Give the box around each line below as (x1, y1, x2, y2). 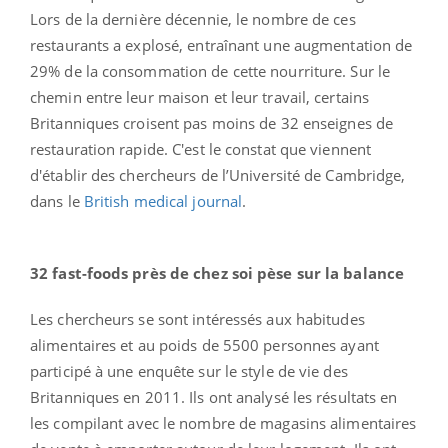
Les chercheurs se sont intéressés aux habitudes (30, 308, 365, 329)
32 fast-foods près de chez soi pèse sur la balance (30, 262, 404, 283)
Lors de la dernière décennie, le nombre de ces (30, 8, 356, 29)
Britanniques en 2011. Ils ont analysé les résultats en (30, 386, 398, 407)
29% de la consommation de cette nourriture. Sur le (30, 60, 391, 81)
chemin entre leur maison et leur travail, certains (30, 86, 370, 107)
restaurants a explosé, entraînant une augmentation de (30, 34, 413, 55)
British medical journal (83, 190, 243, 211)
